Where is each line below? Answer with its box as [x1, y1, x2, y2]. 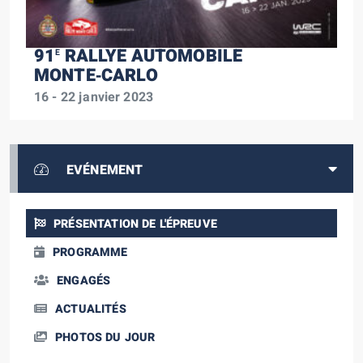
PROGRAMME [53, 244, 128, 262]
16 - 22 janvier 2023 [34, 88, 153, 108]
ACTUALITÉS [55, 301, 126, 318]
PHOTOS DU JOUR [55, 329, 156, 347]
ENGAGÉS [57, 272, 111, 290]
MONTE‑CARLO [34, 62, 158, 89]
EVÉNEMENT [66, 160, 143, 181]
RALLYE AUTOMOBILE [60, 43, 243, 70]
